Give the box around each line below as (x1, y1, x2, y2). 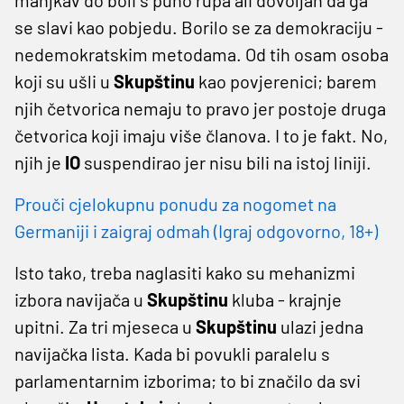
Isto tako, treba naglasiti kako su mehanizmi (14, 261, 355, 283)
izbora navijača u (14, 288, 147, 310)
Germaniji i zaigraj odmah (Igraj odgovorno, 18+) (14, 219, 378, 242)
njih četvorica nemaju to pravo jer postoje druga (14, 96, 386, 119)
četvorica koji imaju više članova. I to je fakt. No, (14, 124, 388, 146)
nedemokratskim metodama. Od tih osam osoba (14, 42, 389, 65)
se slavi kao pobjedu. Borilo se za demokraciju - (14, 15, 383, 38)
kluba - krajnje (228, 288, 342, 310)
